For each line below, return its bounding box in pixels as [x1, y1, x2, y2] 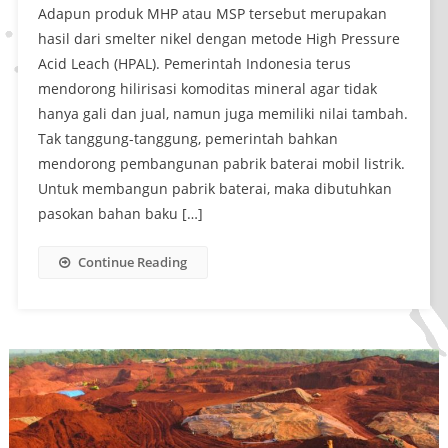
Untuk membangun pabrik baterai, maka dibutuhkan [37, 179, 392, 199]
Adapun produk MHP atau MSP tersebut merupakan [37, 4, 387, 24]
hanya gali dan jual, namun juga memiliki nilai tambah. [37, 104, 408, 124]
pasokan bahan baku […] [37, 204, 203, 224]
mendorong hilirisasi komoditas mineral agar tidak [37, 79, 377, 99]
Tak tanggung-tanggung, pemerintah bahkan [37, 129, 338, 149]
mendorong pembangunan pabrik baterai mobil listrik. [37, 154, 405, 174]
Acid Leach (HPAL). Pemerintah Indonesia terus [37, 54, 351, 74]
